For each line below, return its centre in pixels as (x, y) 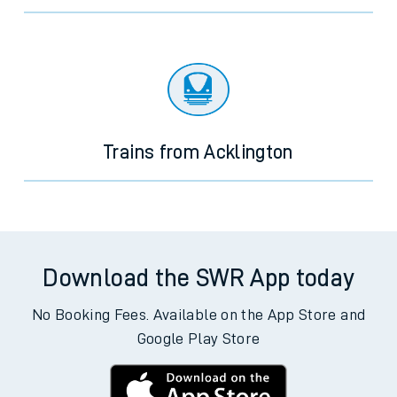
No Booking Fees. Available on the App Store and (198, 315)
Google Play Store (198, 339)
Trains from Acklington (198, 152)
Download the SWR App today (198, 278)
